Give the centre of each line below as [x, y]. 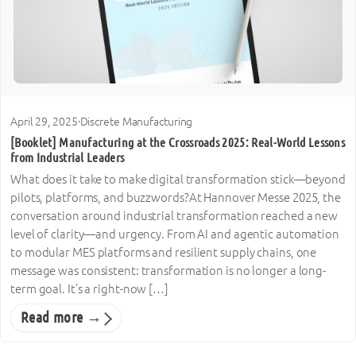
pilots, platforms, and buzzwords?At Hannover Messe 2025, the [176, 198]
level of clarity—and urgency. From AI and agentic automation [175, 234]
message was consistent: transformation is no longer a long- [168, 271]
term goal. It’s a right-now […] [89, 289]
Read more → [62, 317]
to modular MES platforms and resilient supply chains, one [164, 253]
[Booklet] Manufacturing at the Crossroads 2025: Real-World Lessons [178, 143]
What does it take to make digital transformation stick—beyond [178, 180]
